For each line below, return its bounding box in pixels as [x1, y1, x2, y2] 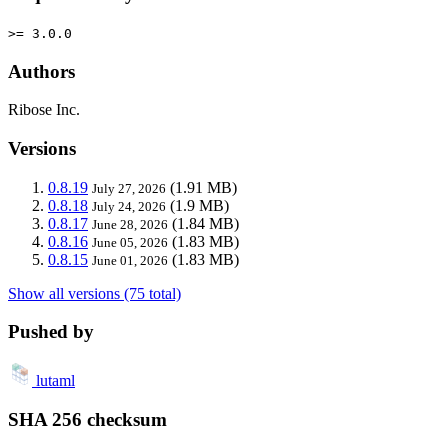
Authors [8, 60, 75, 82]
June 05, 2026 [92, 234, 168, 250]
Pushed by [8, 321, 94, 343]
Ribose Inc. [8, 101, 80, 119]
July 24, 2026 [92, 198, 166, 214]
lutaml [36, 372, 75, 390]
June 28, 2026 [92, 216, 168, 232]
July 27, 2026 [92, 180, 166, 196]
